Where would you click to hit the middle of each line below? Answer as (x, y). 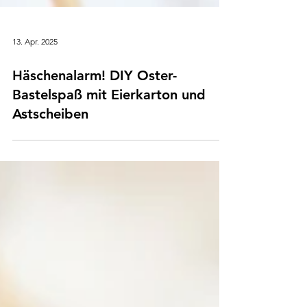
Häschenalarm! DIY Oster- (95, 130)
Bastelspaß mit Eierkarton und (109, 149)
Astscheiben (50, 168)
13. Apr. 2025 (35, 96)
